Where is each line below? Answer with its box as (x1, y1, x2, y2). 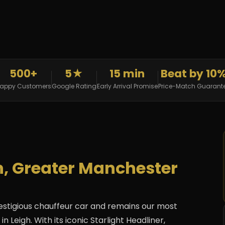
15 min (109, 66, 145, 82)
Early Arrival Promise (96, 82, 158, 91)
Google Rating (51, 82, 96, 91)
